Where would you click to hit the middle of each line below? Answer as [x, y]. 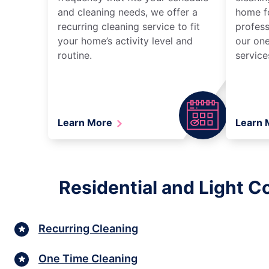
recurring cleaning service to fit [129, 26]
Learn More [86, 122]
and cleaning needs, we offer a [128, 12]
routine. [75, 55]
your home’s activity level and [125, 41]
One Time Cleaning [88, 259]
